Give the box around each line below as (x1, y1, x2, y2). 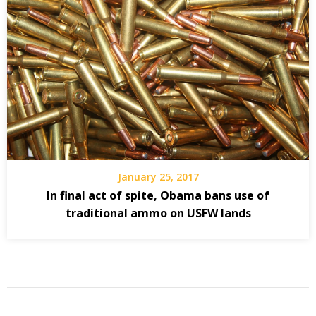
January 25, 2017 (117, 169, 199, 183)
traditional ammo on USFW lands (65, 205, 251, 221)
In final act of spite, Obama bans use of (47, 187, 269, 203)
